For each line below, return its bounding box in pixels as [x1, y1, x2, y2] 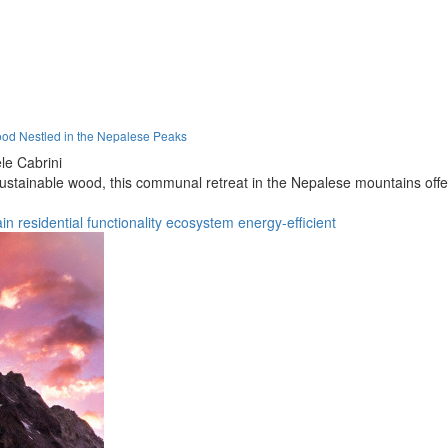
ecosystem [166, 211, 234, 232]
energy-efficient [238, 211, 336, 232]
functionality [87, 211, 162, 232]
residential [18, 211, 83, 232]
